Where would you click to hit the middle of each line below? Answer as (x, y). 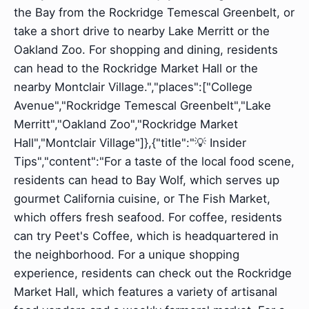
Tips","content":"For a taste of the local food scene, (154, 162)
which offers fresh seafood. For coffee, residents (148, 218)
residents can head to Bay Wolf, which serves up (147, 180)
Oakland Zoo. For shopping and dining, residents (146, 50)
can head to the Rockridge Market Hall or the (136, 69)
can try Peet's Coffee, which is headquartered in (146, 236)
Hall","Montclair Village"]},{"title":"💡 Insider (130, 143)
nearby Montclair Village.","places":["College (133, 87)
